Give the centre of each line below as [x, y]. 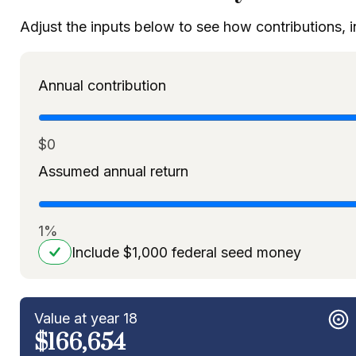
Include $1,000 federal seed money [186, 252]
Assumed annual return [113, 172]
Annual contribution [102, 85]
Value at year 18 [86, 319]
